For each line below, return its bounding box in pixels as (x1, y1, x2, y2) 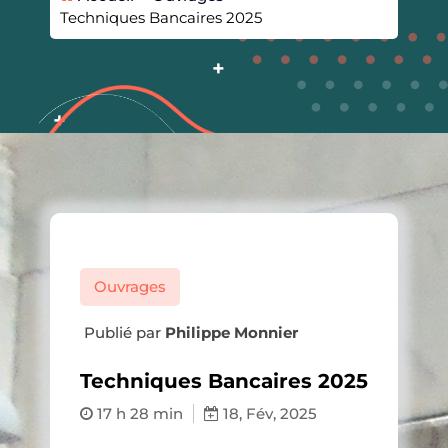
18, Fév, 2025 (219, 403, 317, 423)
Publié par (80, 322, 165, 342)
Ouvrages (94, 276, 166, 296)
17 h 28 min (93, 403, 183, 423)
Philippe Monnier (165, 322, 298, 342)
